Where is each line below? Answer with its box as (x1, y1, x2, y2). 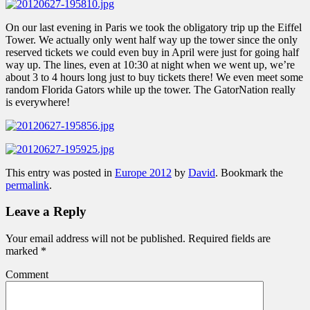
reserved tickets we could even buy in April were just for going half (6, 46, 299, 58)
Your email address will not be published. (6, 232, 185, 244)
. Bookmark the (215, 166, 283, 179)
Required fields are (185, 232, 271, 244)
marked (6, 245, 41, 257)
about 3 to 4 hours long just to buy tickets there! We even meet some (6, 71, 303, 83)
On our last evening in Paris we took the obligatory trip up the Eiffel (6, 21, 302, 33)
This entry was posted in (6, 166, 115, 179)
